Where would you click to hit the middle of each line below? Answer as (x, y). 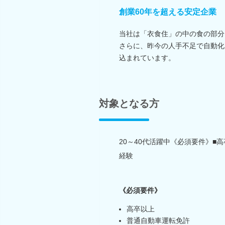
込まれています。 (147, 58)
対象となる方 (129, 103)
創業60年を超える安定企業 (168, 12)
